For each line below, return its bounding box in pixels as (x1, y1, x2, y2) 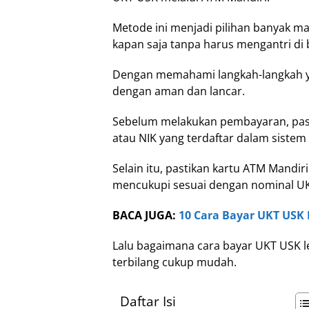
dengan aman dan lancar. (112, 83, 245, 99)
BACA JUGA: (112, 208, 179, 223)
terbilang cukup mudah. (112, 255, 237, 270)
